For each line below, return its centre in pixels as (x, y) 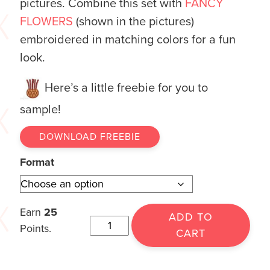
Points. (36, 229)
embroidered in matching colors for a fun (128, 39)
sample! (40, 110)
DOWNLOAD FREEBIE (90, 137)
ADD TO (191, 217)
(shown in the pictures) (133, 21)
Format (37, 162)
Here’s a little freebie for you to (126, 88)
